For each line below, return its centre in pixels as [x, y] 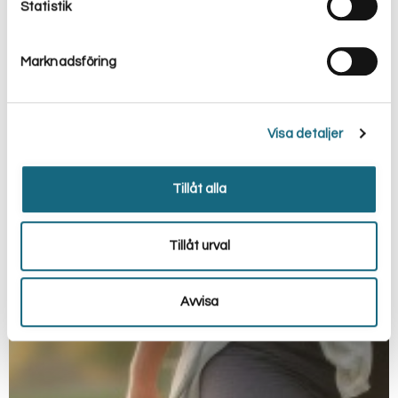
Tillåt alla [199, 189]
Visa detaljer [306, 133]
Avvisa [199, 302]
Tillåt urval [199, 245]
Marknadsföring [69, 61]
